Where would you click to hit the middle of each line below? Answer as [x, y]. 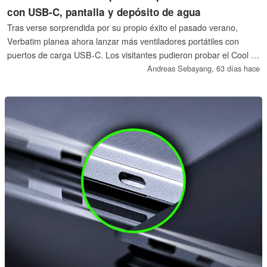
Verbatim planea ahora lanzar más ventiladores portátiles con [123, 41]
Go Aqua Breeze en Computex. [67, 68]
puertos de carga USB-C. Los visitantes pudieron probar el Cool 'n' [133, 55]
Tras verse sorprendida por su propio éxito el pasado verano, [123, 27]
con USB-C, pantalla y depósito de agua [104, 12]
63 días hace [238, 68]
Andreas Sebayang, [181, 68]
